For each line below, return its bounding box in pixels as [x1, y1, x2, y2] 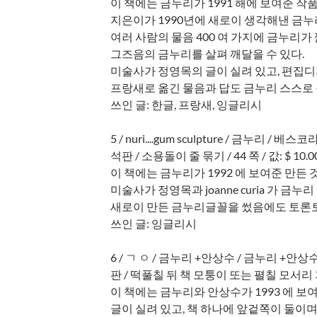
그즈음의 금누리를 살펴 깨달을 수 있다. [110, 46, 305, 60]
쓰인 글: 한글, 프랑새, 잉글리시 [110, 97, 263, 111]
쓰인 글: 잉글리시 [110, 216, 197, 230]
